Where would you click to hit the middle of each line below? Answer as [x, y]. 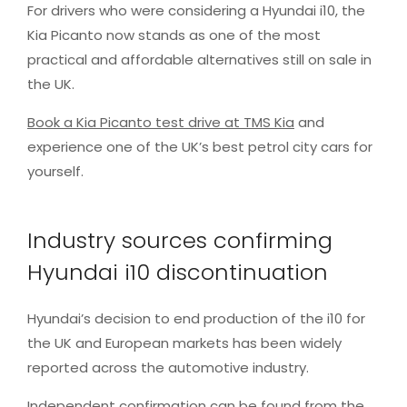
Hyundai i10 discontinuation [178, 272]
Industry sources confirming [180, 240]
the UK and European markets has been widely [184, 342]
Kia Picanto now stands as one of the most [174, 35]
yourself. [55, 171]
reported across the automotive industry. [168, 367]
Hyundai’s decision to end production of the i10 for [196, 318]
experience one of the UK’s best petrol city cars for [200, 146]
